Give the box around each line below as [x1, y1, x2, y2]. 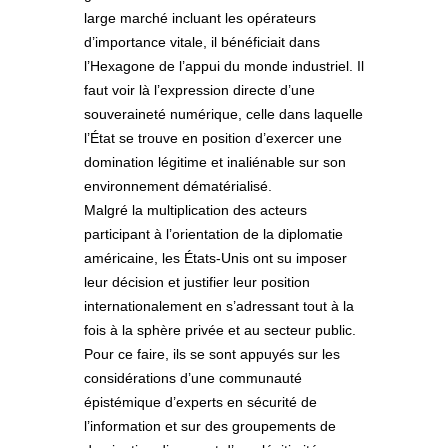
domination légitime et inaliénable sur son [84, 154, 346, 171]
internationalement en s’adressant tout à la [84, 298, 354, 315]
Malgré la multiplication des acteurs [84, 202, 307, 219]
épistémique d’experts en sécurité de [84, 394, 317, 411]
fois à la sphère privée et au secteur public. [84, 322, 356, 339]
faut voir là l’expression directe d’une [84, 82, 315, 99]
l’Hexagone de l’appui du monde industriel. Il [84, 58, 364, 75]
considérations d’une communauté [84, 370, 302, 387]
